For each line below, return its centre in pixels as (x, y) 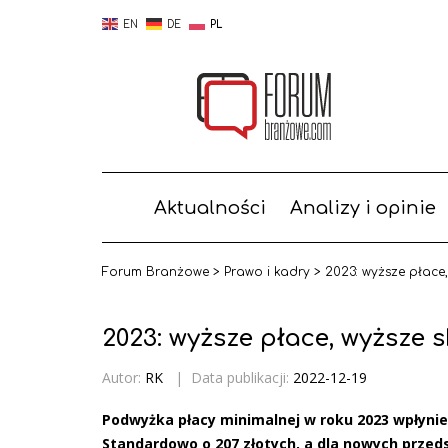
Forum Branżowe (155, 272)
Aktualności (209, 208)
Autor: (121, 377)
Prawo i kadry (267, 272)
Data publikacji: (242, 377)
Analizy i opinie (362, 208)
